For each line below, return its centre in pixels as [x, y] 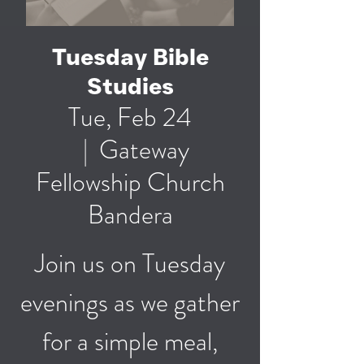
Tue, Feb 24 [130, 117]
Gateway [144, 149]
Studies [130, 86]
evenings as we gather [130, 302]
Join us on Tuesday [130, 263]
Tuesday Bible [130, 57]
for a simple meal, [130, 341]
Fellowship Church [130, 182]
